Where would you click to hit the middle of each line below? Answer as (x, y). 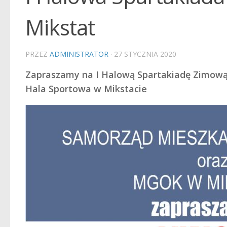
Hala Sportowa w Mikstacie (86, 89)
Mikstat (60, 27)
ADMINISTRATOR (79, 54)
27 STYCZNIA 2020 (145, 54)
